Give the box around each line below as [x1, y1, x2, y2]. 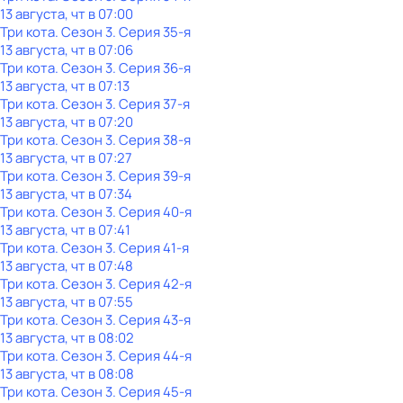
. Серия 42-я [112, 274, 192, 293]
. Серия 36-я [112, 58, 191, 77]
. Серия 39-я [112, 166, 191, 185]
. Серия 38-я [112, 130, 191, 149]
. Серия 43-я [112, 310, 191, 329]
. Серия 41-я [112, 238, 189, 257]
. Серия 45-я [112, 382, 192, 401]
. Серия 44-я [112, 346, 192, 365]
